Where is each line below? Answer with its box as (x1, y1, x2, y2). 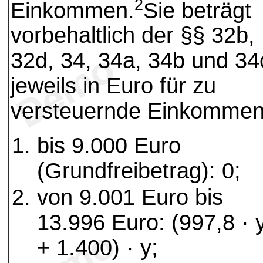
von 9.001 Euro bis (37, 185, 223, 210)
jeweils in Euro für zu (11, 73, 216, 99)
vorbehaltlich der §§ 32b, (11, 23, 255, 48)
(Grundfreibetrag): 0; (37, 159, 241, 184)
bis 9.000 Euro (37, 133, 181, 159)
